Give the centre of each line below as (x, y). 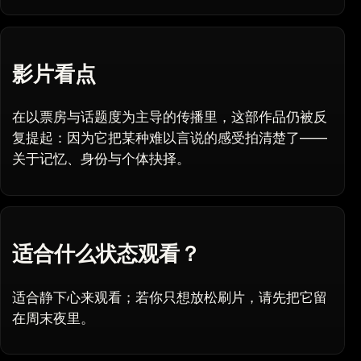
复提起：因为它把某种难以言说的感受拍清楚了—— (170, 138)
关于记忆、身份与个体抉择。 (102, 159)
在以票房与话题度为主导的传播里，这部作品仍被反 (170, 117)
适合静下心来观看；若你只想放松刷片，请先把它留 (170, 297)
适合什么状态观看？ (107, 254)
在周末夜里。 (54, 318)
